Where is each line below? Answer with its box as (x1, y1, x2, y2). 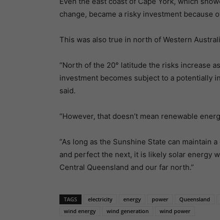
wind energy (63, 207, 96, 215)
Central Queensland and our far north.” (59, 162, 194, 172)
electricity (87, 195, 112, 203)
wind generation (106, 207, 149, 215)
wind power (159, 207, 191, 215)
